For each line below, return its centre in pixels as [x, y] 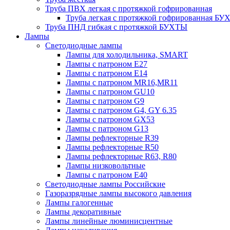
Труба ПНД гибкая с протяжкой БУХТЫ [116, 27]
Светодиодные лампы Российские [105, 184]
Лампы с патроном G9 [105, 101]
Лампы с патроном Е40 [107, 175]
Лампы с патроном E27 [107, 64]
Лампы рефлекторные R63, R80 [121, 156]
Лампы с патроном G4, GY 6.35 [121, 110]
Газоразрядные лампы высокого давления [118, 193]
